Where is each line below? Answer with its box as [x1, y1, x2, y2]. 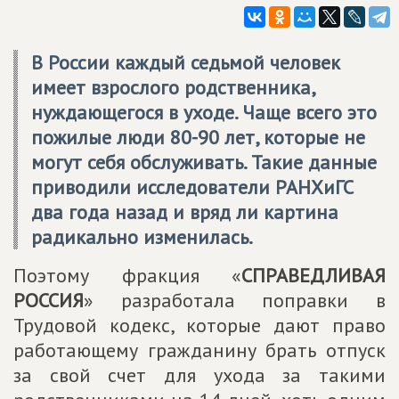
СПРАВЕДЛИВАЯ [241, 263, 386, 288]
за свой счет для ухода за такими [13, 362, 386, 387]
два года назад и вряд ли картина [31, 199, 338, 224]
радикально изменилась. [31, 224, 253, 249]
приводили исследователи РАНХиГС [31, 175, 354, 199]
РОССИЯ [13, 288, 84, 313]
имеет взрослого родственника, [31, 75, 314, 100]
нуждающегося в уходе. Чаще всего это [31, 100, 377, 125]
